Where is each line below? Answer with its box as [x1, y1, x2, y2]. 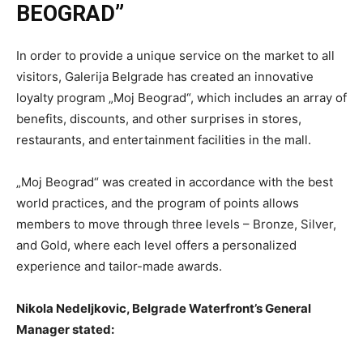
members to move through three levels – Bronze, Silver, [16, 216, 336, 233]
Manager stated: [16, 322, 114, 338]
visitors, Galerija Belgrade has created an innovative [16, 69, 314, 85]
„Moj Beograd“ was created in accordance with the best [16, 174, 333, 190]
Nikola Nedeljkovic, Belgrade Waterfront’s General [16, 301, 311, 317]
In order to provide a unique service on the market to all [16, 48, 335, 64]
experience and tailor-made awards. [16, 258, 222, 275]
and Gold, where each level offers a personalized [16, 237, 297, 254]
